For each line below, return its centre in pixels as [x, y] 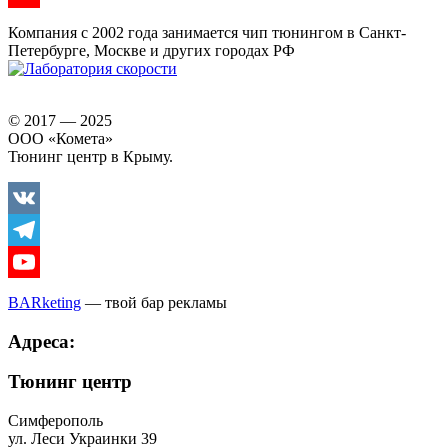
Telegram [37, 261]
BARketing [44, 302]
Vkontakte [41, 229]
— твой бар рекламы [154, 302]
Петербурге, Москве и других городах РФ [151, 50]
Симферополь [55, 421]
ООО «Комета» [60, 138]
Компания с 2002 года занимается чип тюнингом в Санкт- [207, 32]
